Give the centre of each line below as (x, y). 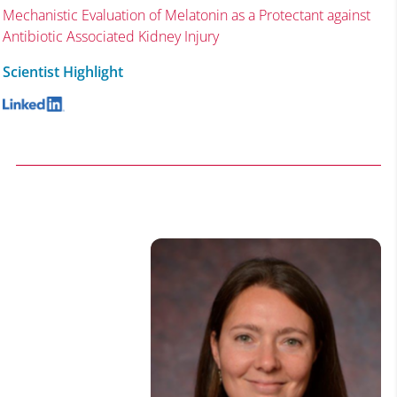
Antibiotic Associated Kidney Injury (110, 36)
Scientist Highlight (62, 71)
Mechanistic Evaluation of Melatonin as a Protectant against (186, 15)
